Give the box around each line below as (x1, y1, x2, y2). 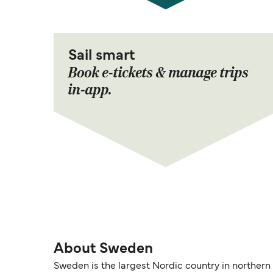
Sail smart (68, 49, 135, 63)
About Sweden (54, 243, 153, 257)
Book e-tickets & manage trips (68, 64, 249, 82)
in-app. (68, 81, 112, 99)
